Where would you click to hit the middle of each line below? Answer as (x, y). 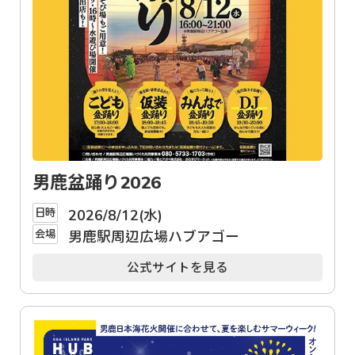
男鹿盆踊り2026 (97, 181)
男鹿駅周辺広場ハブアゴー (153, 237)
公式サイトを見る (177, 267)
